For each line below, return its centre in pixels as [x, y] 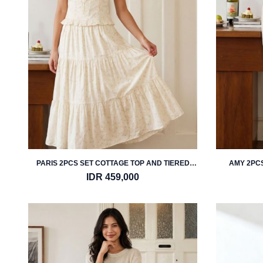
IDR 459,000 [113, 177]
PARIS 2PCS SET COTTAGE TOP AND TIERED [113, 163]
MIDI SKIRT [113, 173]
